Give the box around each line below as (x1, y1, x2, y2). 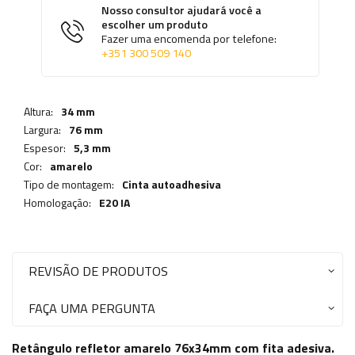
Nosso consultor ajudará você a (101, 2, 261, 20)
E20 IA (99, 194, 130, 212)
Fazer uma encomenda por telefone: (101, 30, 277, 48)
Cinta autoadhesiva (122, 176, 221, 193)
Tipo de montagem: (24, 176, 114, 193)
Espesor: (24, 139, 66, 157)
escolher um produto (101, 16, 208, 34)
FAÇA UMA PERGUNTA (29, 298, 155, 319)
